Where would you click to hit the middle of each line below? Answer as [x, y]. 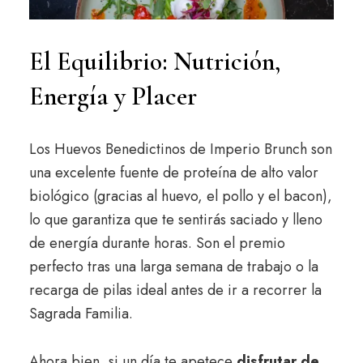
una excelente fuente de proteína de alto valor [173, 173]
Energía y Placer [113, 96]
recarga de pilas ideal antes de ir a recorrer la [175, 290]
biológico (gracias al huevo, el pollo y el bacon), [180, 196]
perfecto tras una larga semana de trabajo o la [173, 267]
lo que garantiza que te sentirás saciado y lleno [175, 220]
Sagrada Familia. [81, 314]
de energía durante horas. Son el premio [157, 243]
